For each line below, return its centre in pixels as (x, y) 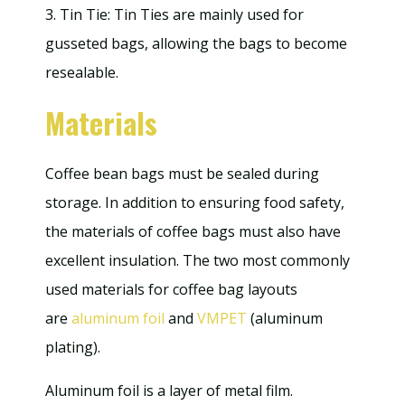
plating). (73, 347)
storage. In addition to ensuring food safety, (195, 202)
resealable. (82, 72)
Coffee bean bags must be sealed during (182, 174)
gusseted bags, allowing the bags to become (196, 43)
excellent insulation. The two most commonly (198, 260)
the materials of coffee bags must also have (193, 231)
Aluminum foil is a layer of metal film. (169, 391)
